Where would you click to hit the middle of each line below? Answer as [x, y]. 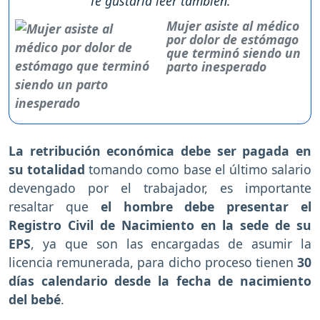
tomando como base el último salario [199, 169]
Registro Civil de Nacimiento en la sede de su [160, 225]
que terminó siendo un [233, 52]
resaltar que [55, 206]
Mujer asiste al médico [232, 25]
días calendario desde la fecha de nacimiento [160, 280]
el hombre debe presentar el [206, 206]
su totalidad [47, 169]
